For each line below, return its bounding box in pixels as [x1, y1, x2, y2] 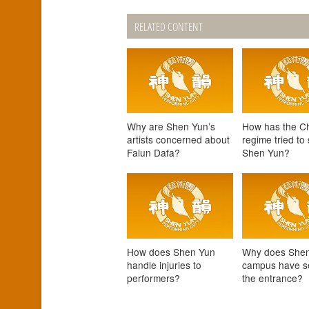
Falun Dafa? [126, 146, 180, 160]
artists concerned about [126, 132, 230, 147]
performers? [126, 270, 180, 285]
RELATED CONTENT [134, 19, 203, 34]
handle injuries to [126, 257, 201, 272]
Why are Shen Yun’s [126, 119, 215, 134]
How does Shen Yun [126, 244, 215, 259]
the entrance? [242, 270, 303, 285]
